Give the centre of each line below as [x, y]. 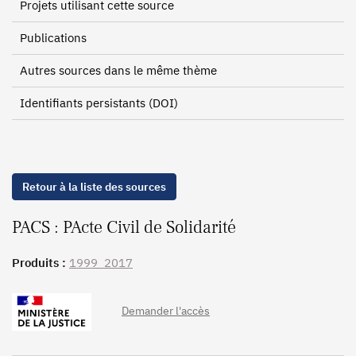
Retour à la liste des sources [94, 187]
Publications [53, 38]
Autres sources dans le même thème [118, 70]
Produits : [41, 263]
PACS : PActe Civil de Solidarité [124, 227]
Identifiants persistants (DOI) [99, 103]
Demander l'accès [166, 311]
